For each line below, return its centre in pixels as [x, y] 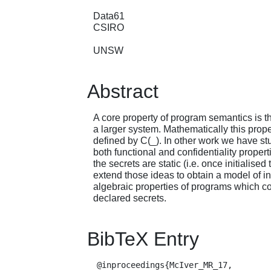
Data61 [109, 16]
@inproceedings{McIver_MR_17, [92, 265]
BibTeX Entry [143, 239]
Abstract [123, 91]
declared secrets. [130, 198]
